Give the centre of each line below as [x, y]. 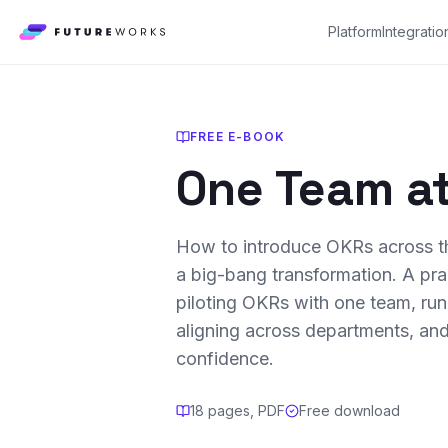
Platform [354, 31]
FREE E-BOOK [238, 137]
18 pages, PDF [237, 411]
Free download [349, 411]
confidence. [225, 359]
